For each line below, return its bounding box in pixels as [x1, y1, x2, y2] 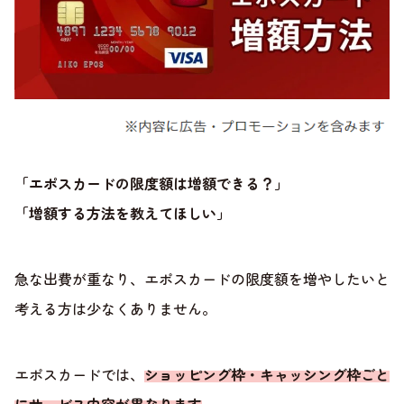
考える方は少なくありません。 [14, 298, 216, 320]
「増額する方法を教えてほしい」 [14, 202, 231, 225]
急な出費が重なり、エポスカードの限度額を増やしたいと [14, 268, 390, 290]
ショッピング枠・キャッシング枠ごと [144, 363, 390, 386]
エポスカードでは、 [14, 363, 144, 386]
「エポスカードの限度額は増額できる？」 [14, 172, 289, 195]
